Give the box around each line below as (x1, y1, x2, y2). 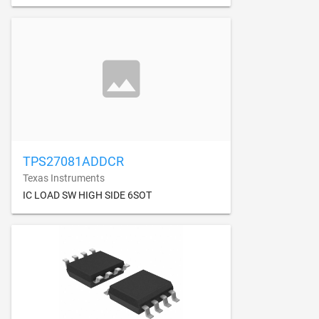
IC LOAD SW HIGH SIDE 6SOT (23, 189, 152, 201)
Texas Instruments (23, 172, 105, 184)
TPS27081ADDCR (23, 153, 124, 169)
